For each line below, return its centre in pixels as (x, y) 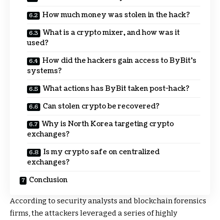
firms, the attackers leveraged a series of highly (94, 213)
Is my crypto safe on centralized (101, 152)
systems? (44, 71)
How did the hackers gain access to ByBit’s (119, 61)
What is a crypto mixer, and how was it (111, 33)
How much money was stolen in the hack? (116, 15)
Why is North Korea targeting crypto (108, 124)
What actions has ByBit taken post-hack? (116, 89)
